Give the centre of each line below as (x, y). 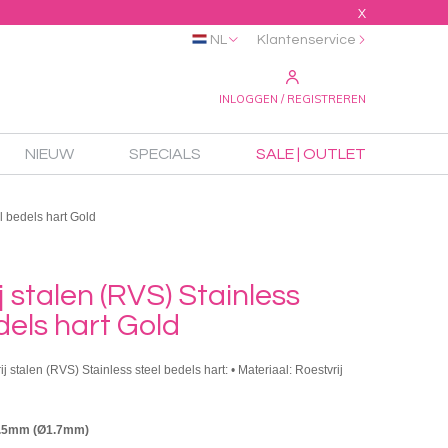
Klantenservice (306, 40)
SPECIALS (165, 154)
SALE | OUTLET (311, 154)
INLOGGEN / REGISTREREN (292, 99)
